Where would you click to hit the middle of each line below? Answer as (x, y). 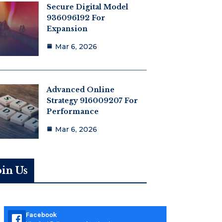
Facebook (41, 215)
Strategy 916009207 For (92, 101)
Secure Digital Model (87, 7)
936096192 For (76, 18)
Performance (72, 112)
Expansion (67, 29)
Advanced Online (80, 90)
